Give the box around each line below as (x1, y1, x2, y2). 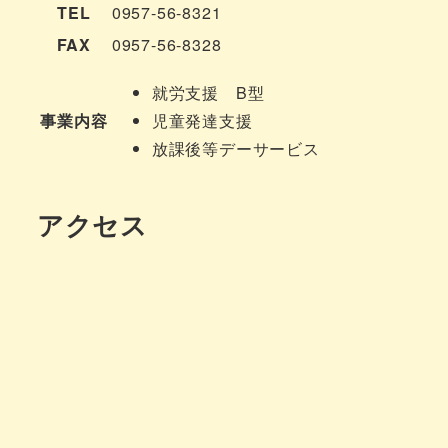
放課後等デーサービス (151, 136, 320, 160)
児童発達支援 (151, 108, 253, 132)
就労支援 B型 (151, 80, 265, 104)
